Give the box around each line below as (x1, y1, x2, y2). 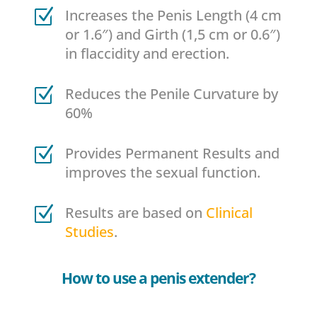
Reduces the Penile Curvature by (64, 83, 278, 103)
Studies (64, 221, 114, 241)
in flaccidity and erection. (64, 43, 229, 63)
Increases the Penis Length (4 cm (64, 5, 282, 25)
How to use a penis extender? (61, 267, 255, 288)
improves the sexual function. (64, 162, 260, 182)
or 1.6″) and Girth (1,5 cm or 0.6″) (64, 24, 280, 44)
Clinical (205, 202, 253, 222)
